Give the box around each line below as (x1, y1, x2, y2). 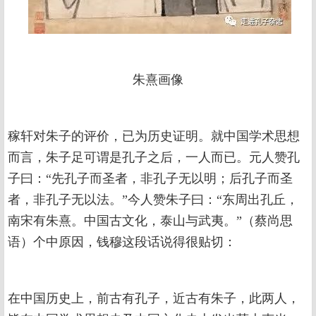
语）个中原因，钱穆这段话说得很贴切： (8, 235, 236, 250)
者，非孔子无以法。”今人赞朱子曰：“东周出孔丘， (8, 193, 298, 207)
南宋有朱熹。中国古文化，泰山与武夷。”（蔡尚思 (8, 214, 293, 229)
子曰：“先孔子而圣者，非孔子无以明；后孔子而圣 (8, 171, 293, 186)
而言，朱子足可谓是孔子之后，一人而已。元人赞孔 (8, 150, 300, 165)
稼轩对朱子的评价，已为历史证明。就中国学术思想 (8, 129, 300, 144)
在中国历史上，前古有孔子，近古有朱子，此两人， (8, 291, 300, 306)
